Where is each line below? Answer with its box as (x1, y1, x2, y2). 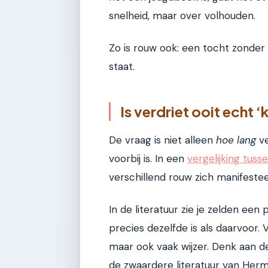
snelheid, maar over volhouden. (109, 9, 255, 23)
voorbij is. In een (109, 152, 187, 166)
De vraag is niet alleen (109, 133, 216, 147)
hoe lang (216, 133, 256, 147)
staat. (109, 59, 135, 73)
